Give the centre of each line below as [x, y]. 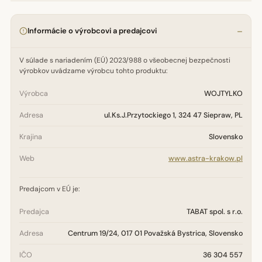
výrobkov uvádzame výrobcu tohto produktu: [93, 71]
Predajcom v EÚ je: [49, 189]
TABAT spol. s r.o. [215, 212]
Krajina [31, 137]
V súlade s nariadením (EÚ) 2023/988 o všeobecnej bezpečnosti [125, 60]
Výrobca [34, 94]
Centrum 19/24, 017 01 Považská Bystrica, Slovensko [155, 233]
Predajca [34, 212]
